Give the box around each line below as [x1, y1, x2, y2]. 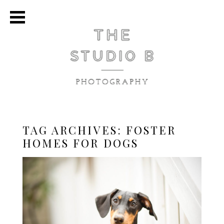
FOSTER [125, 122, 176, 138]
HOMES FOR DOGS [22, 135, 138, 151]
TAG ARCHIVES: [22, 122, 126, 138]
